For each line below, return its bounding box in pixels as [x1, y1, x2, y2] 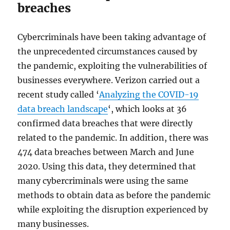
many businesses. [17, 218, 89, 229]
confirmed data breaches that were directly [17, 118, 193, 128]
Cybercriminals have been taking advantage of [17, 31, 206, 42]
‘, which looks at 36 [108, 103, 187, 114]
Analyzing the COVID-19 [99, 89, 199, 100]
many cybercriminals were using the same [17, 175, 189, 186]
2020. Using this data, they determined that [17, 161, 197, 171]
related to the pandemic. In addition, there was [17, 132, 209, 143]
